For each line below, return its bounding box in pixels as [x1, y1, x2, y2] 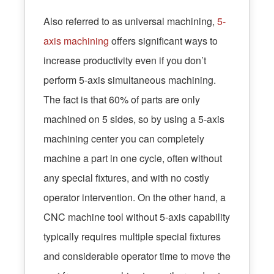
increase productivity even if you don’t [43, 53, 206, 68]
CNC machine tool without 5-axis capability [43, 210, 230, 224]
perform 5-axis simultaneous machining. [43, 73, 216, 87]
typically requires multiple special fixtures [43, 229, 221, 244]
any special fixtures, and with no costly [43, 171, 209, 185]
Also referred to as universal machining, [43, 14, 217, 29]
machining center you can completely [43, 131, 204, 146]
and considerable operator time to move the [43, 249, 231, 264]
